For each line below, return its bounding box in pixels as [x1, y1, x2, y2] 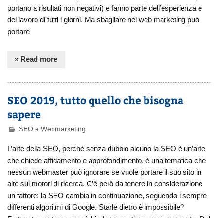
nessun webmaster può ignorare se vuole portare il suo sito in [7, 167, 202, 176]
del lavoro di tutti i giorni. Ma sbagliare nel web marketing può [7, 16, 200, 24]
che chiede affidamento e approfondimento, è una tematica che [7, 156, 206, 164]
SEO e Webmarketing [19, 125, 86, 133]
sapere [7, 107, 41, 122]
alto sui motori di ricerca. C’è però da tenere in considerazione [7, 179, 203, 188]
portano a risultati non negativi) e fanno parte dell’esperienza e [7, 4, 202, 13]
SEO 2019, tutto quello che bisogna [7, 93, 184, 108]
